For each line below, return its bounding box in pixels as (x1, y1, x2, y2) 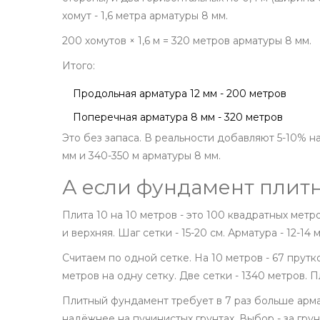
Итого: (62, 59, 95, 73)
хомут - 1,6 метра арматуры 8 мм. (62, 9, 228, 23)
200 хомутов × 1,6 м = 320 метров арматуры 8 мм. (62, 34, 311, 48)
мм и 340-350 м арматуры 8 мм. (62, 149, 221, 163)
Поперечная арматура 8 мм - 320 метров (73, 111, 283, 124)
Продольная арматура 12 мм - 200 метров (73, 87, 286, 101)
